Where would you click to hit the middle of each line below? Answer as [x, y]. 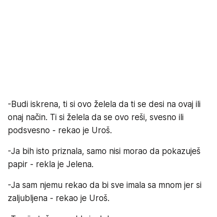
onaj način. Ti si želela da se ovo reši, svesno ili [96, 117]
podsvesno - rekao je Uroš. [60, 130]
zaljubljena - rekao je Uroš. [59, 198]
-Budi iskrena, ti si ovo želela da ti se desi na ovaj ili [104, 104]
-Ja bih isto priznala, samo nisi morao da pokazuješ [104, 151]
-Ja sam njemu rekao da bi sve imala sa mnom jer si [105, 185]
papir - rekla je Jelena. [51, 164]
